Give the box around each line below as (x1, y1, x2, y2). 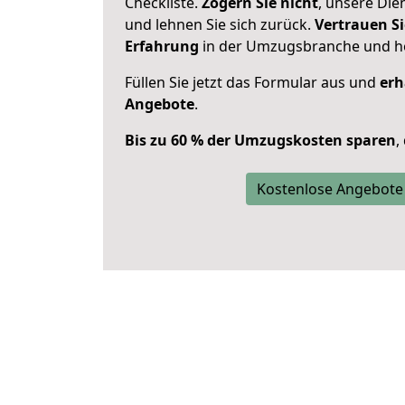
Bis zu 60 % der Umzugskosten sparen (125, 130, 396, 150)
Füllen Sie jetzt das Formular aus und (125, 72, 380, 92)
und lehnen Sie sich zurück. (125, 14, 315, 34)
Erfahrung (125, 36, 199, 56)
